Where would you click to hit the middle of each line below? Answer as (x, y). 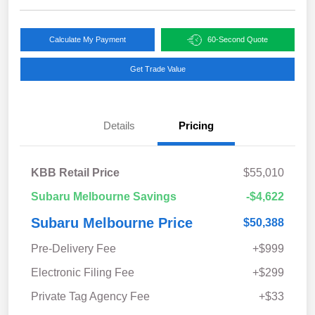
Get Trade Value (157, 69)
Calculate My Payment (87, 40)
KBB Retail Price (75, 173)
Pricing (196, 126)
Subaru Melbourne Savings (104, 197)
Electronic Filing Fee (83, 273)
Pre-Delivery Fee (73, 249)
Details (119, 126)
